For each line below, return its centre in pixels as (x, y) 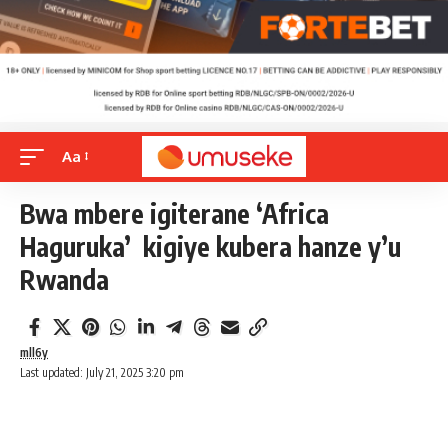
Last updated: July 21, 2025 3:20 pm (102, 372)
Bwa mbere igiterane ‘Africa (174, 213)
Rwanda (64, 279)
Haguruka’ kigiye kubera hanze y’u (210, 246)
